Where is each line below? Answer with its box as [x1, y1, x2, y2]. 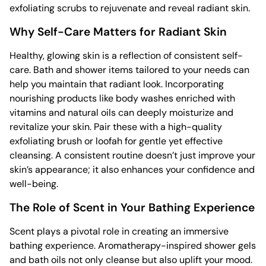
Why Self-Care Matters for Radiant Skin [9, 24, 227, 40]
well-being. [9, 178, 58, 191]
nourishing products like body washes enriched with [9, 92, 235, 105]
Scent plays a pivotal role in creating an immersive [9, 225, 229, 238]
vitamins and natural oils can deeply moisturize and [9, 106, 233, 119]
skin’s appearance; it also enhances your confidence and [9, 163, 255, 176]
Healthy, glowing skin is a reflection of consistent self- [9, 49, 243, 62]
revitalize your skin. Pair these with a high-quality [9, 121, 222, 134]
